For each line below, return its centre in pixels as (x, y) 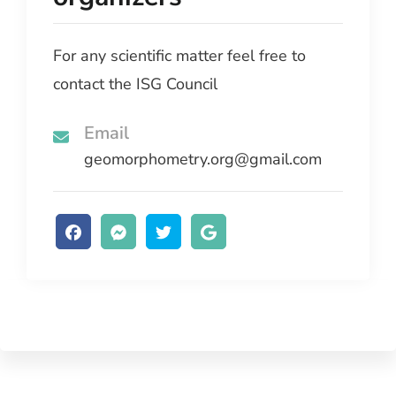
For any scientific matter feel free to (179, 56)
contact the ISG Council (135, 84)
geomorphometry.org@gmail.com (203, 160)
